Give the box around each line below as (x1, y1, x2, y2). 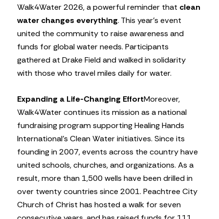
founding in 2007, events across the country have (17, 147, 198, 157)
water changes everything (17, 15, 118, 26)
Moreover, (144, 94, 180, 105)
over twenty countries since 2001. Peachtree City (17, 186, 197, 197)
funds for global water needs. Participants (17, 42, 169, 52)
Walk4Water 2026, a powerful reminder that (17, 2, 179, 13)
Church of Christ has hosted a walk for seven (17, 199, 181, 210)
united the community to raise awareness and (17, 28, 184, 39)
